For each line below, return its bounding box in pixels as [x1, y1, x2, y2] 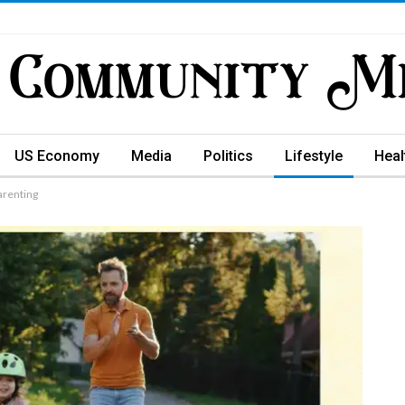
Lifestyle [285, 147, 343, 165]
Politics [203, 147, 253, 165]
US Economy [14, 147, 99, 165]
